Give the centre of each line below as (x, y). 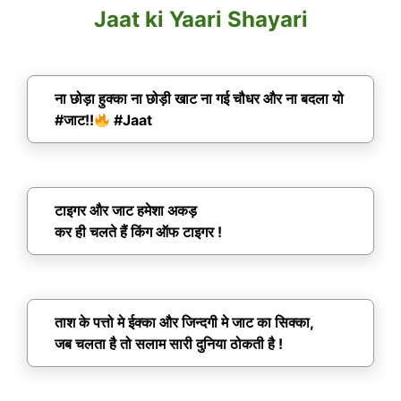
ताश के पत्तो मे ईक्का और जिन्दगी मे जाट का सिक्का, (184, 323)
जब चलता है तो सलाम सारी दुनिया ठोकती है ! (169, 344)
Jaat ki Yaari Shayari (200, 20)
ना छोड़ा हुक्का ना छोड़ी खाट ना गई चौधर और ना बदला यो (199, 99)
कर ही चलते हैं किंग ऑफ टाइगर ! (138, 232)
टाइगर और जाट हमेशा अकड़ (126, 211)
